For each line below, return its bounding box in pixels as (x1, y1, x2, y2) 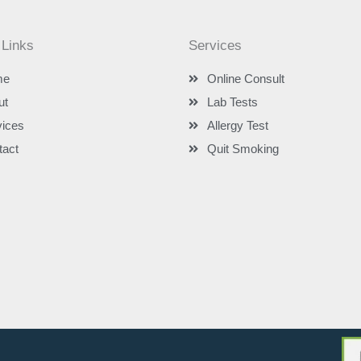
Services (189, 37, 242, 52)
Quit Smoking (206, 141, 279, 156)
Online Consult (206, 71, 284, 85)
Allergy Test (206, 118, 268, 132)
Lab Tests (206, 94, 258, 109)
